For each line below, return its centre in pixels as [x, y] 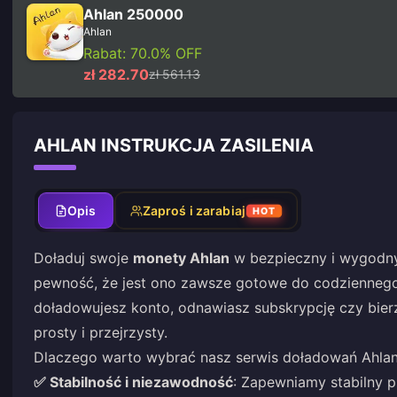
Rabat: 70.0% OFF [143, 53]
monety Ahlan [181, 258]
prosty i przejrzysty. [101, 332]
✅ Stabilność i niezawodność [133, 382]
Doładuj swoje [83, 258]
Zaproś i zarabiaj [194, 210]
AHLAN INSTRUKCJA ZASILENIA [174, 145]
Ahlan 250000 [133, 14]
